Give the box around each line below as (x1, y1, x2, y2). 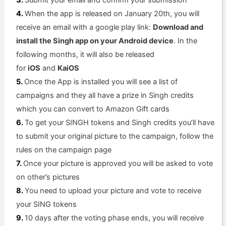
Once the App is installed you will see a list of (24, 77, 178, 87)
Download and (153, 23, 204, 32)
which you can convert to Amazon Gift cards (16, 104, 170, 114)
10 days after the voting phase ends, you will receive (25, 213, 204, 223)
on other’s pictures (16, 173, 80, 182)
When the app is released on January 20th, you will (25, 9, 200, 19)
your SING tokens (16, 200, 77, 209)
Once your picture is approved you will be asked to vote (23, 159, 213, 168)
